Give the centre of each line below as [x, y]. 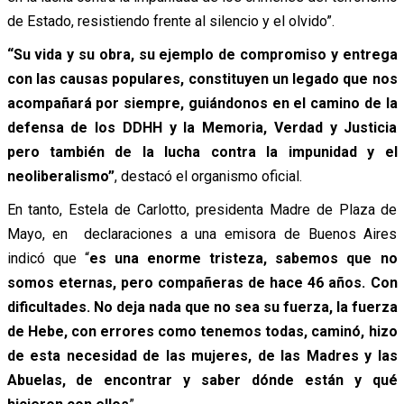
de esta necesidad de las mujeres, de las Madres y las [202, 355]
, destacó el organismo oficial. [208, 176]
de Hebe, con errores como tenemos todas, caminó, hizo [202, 331]
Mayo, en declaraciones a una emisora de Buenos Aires [202, 234]
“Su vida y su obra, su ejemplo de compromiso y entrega [202, 54]
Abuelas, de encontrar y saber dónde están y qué [202, 380]
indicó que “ [48, 258]
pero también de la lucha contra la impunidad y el [202, 151]
